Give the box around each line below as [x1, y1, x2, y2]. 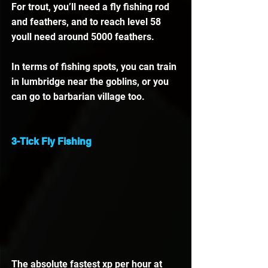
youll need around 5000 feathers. [11, 31, 154, 43]
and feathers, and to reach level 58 [11, 16, 163, 28]
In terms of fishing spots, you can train [11, 61, 179, 73]
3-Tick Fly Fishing [11, 136, 92, 148]
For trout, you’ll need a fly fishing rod [11, 1, 172, 13]
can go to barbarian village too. [11, 91, 147, 103]
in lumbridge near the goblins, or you [11, 76, 171, 88]
